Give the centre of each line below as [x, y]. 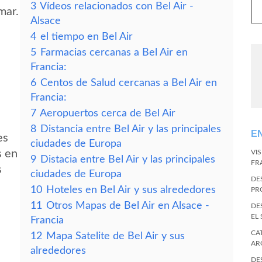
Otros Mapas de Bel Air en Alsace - [128, 206]
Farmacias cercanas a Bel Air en [114, 52]
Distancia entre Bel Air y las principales [131, 129]
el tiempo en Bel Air [87, 37]
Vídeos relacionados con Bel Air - [117, 6]
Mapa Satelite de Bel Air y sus [116, 236]
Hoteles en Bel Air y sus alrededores [131, 190]
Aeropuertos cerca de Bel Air [108, 113]
